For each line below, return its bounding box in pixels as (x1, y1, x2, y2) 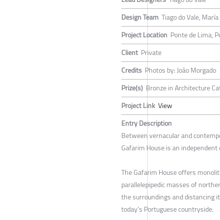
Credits (121, 63, 142, 77)
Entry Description (121, 116, 172, 130)
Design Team (121, 10, 159, 24)
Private (141, 46, 162, 59)
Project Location (121, 28, 167, 41)
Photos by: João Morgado (145, 63, 216, 77)
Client (121, 46, 138, 59)
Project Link (121, 99, 155, 112)
